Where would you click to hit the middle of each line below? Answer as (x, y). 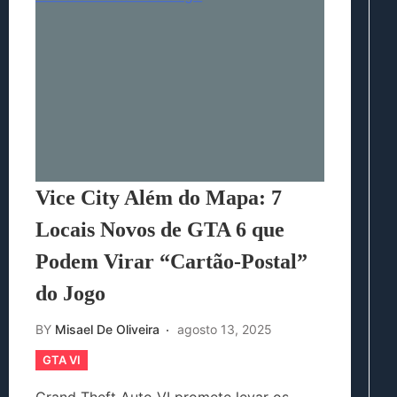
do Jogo (70, 294)
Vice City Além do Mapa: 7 (159, 198)
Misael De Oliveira (107, 330)
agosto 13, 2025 (225, 330)
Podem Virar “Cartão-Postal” (171, 262)
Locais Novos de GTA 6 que (160, 230)
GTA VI (62, 360)
